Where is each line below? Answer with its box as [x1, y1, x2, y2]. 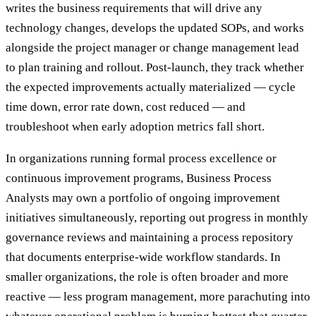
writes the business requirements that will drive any [6, 1, 262, 16]
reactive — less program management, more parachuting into [6, 290, 310, 304]
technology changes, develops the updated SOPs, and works [6, 21, 304, 35]
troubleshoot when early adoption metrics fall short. [6, 120, 265, 134]
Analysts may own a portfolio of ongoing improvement [6, 191, 280, 205]
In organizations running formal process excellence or [6, 152, 276, 166]
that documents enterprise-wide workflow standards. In [6, 250, 281, 265]
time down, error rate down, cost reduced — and [6, 100, 245, 114]
